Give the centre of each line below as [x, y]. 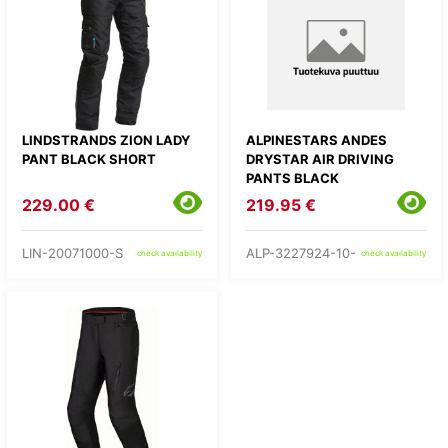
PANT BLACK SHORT [89, 159]
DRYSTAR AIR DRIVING [320, 159]
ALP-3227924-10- [301, 252]
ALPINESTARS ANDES [316, 140]
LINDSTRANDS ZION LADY [106, 140]
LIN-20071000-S [72, 252]
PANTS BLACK [292, 178]
